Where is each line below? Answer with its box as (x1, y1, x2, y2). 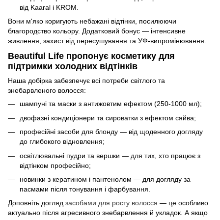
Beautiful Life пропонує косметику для (8, 51, 175, 61)
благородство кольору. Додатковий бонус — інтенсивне (8, 27, 186, 35)
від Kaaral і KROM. (20, 3, 79, 11)
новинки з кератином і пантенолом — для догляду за (20, 175, 191, 184)
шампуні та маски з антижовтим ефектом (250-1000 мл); (20, 100, 202, 108)
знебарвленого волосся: (8, 86, 86, 95)
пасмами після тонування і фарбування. (20, 185, 150, 193)
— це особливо (158, 199, 208, 207)
